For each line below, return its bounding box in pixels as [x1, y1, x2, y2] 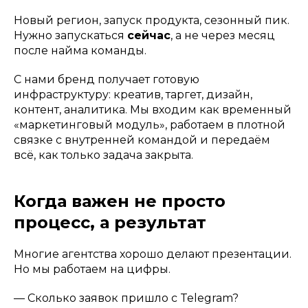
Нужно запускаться [14, 29, 127, 43]
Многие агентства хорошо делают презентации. [14, 247, 291, 261]
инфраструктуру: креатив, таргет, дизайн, [14, 88, 252, 102]
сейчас [127, 29, 170, 43]
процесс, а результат [14, 212, 206, 233]
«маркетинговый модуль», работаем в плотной [14, 118, 285, 132]
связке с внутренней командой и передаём [14, 133, 270, 147]
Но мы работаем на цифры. [14, 263, 170, 276]
